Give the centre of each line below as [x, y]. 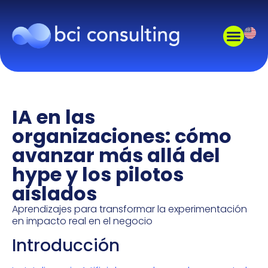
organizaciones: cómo [122, 136]
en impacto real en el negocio [82, 221]
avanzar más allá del [116, 155]
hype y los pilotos [98, 174]
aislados [54, 194]
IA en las [54, 117]
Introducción [66, 246]
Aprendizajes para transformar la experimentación [130, 209]
